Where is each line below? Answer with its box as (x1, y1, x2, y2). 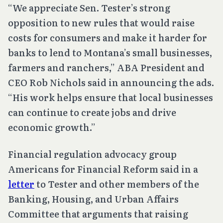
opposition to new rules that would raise (8, 15, 195, 29)
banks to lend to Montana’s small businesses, (8, 45, 212, 59)
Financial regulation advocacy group (8, 147, 177, 161)
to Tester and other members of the (34, 177, 199, 191)
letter (8, 177, 34, 191)
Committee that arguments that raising (8, 207, 188, 221)
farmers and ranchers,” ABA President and (8, 60, 205, 74)
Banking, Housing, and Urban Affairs (8, 192, 179, 206)
